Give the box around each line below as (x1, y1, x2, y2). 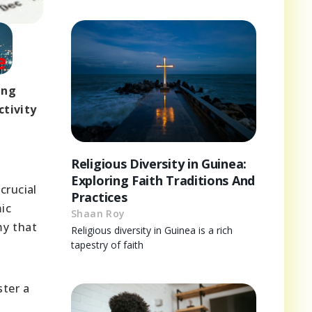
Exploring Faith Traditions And (71, 172, 255, 189)
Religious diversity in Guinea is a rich (71, 224, 233, 237)
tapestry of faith (71, 238, 143, 252)
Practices (71, 189, 127, 206)
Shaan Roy (71, 207, 125, 221)
